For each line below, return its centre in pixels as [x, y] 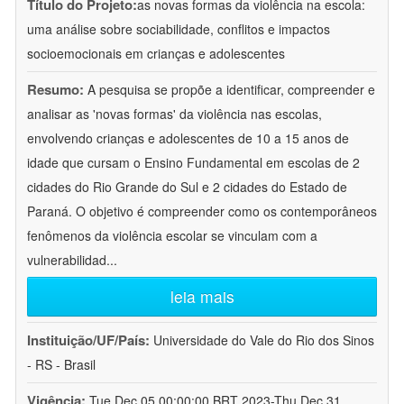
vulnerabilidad [67, 260]
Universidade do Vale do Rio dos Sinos [264, 340]
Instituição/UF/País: [90, 340]
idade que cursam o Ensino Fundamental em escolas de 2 [193, 163]
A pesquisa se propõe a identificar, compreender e [231, 90]
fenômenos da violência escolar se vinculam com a [172, 236]
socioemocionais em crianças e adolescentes [156, 54]
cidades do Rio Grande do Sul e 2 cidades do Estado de [187, 187]
